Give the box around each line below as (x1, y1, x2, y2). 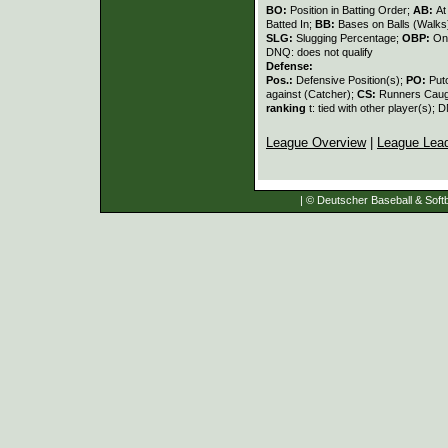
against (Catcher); (266, 87, 357, 100)
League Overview (266, 134, 366, 150)
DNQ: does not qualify (266, 45, 373, 58)
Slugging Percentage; (296, 31, 402, 44)
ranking (266, 101, 306, 114)
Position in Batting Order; (290, 3, 413, 16)
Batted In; (266, 17, 315, 30)
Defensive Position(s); (296, 73, 406, 86)
